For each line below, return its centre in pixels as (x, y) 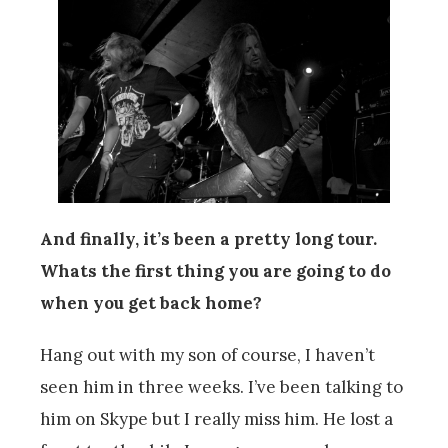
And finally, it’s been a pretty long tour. (208, 238)
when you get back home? (151, 302)
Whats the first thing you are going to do (215, 270)
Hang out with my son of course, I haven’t (207, 354)
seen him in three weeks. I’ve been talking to (221, 386)
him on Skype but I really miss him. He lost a (216, 418)
